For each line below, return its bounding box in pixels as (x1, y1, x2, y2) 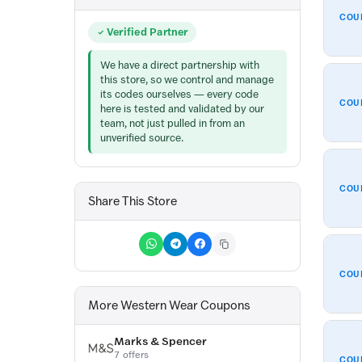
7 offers (114, 348, 149, 360)
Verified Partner (107, 27, 188, 38)
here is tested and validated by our (100, 102, 264, 115)
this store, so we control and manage (100, 73, 274, 86)
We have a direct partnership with (100, 58, 259, 71)
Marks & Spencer (114, 335, 207, 347)
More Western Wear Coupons (88, 298, 250, 312)
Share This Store (88, 194, 177, 208)
